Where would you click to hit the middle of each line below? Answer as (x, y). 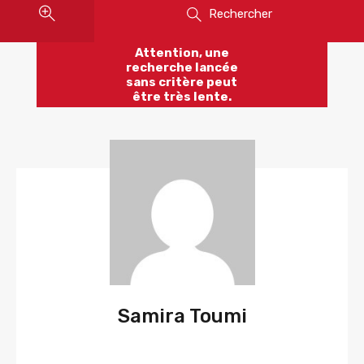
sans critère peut (182, 82)
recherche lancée (182, 68)
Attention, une (182, 53)
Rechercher (240, 14)
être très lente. (182, 97)
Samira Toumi (182, 316)
